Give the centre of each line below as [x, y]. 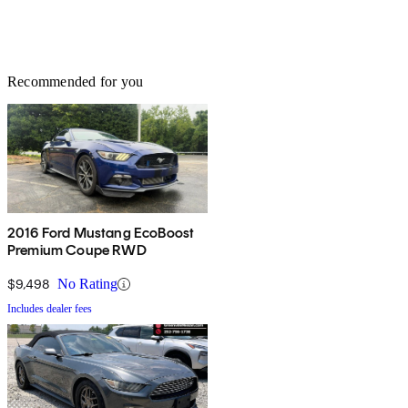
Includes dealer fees [50, 309]
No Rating [87, 284]
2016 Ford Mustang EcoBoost [101, 233]
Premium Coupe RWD [77, 250]
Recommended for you [76, 82]
